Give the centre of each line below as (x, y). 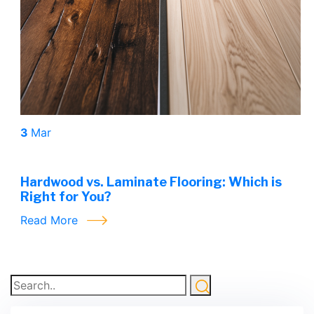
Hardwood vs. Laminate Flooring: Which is (151, 182)
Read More (51, 220)
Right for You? (66, 197)
